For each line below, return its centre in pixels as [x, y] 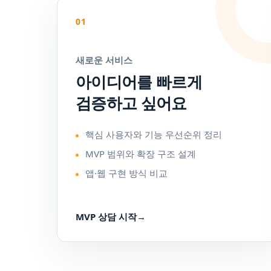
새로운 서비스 [104, 60]
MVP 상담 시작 [106, 217]
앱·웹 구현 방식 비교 [126, 173]
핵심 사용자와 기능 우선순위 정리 [154, 134]
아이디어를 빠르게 [139, 82]
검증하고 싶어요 [131, 103]
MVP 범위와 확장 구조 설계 [141, 154]
